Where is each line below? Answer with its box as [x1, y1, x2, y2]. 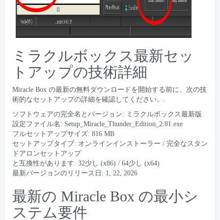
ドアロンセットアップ [12, 150, 81, 157]
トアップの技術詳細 [12, 64, 147, 80]
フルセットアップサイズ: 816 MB [12, 130, 114, 137]
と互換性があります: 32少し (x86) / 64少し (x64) [12, 160, 160, 167]
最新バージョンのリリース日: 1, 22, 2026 [12, 169, 137, 177]
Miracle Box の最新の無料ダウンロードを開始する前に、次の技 [12, 86, 207, 93]
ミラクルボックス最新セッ [12, 48, 194, 64]
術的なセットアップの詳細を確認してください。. [12, 96, 165, 103]
